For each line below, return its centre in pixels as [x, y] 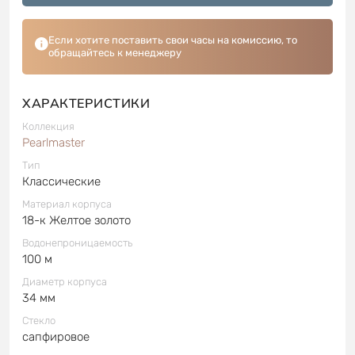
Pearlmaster [53, 142]
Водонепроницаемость [77, 242]
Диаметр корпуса [65, 281]
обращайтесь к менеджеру [116, 52]
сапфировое [56, 336]
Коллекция [48, 126]
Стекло [39, 320]
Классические [61, 181]
